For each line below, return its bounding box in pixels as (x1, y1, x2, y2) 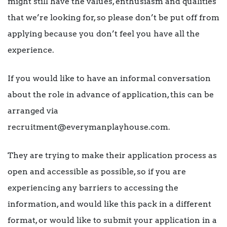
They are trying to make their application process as (8, 150, 217, 161)
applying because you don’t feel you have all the (8, 29, 200, 39)
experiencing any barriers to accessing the (8, 183, 178, 193)
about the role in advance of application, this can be (8, 90, 214, 100)
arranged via (8, 106, 58, 116)
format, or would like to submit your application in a (8, 215, 217, 225)
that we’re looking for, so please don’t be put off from (8, 13, 219, 23)
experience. (8, 45, 54, 55)
